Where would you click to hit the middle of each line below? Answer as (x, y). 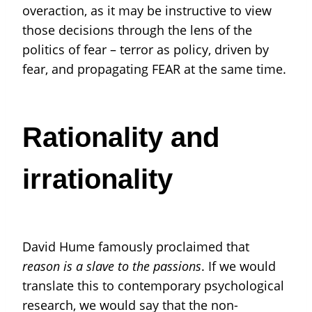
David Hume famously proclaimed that (136, 246)
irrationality (97, 179)
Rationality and (121, 137)
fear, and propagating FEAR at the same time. (154, 69)
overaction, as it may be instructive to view (147, 11)
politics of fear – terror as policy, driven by (146, 50)
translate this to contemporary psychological (153, 285)
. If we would (239, 266)
